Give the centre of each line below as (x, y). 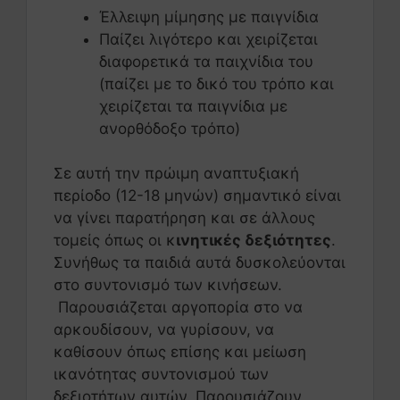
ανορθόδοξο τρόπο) (170, 128)
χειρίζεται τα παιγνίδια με (193, 106)
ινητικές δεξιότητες (254, 241)
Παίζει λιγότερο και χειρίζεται (208, 39)
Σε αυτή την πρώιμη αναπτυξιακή (176, 174)
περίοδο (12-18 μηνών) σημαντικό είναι (197, 196)
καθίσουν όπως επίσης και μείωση (180, 352)
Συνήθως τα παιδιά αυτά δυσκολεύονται (200, 263)
